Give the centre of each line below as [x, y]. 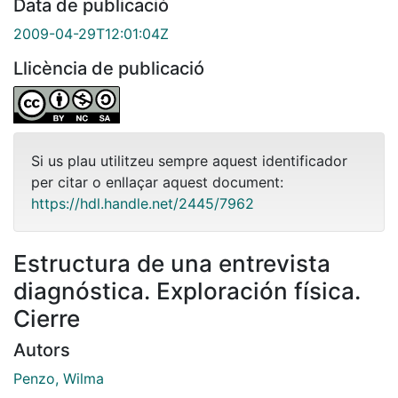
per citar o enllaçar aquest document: [157, 182]
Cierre [47, 318]
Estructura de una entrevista [172, 263]
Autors [42, 350]
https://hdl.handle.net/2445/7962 [143, 203]
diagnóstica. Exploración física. [187, 291]
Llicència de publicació [109, 68]
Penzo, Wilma [59, 378]
